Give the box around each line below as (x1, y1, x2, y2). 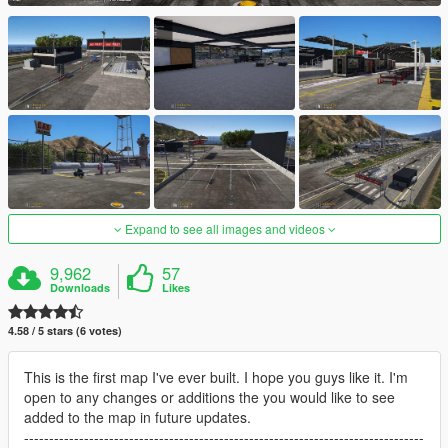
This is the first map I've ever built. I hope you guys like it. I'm (24, 367, 408, 388)
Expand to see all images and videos (121, 220, 328, 238)
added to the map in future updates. (24, 407, 251, 428)
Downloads (50, 280, 111, 296)
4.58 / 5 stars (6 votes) (8, 323, 122, 339)
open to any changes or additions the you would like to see (24, 387, 395, 408)
